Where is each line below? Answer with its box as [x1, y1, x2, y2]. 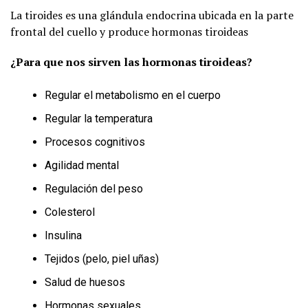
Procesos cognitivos [45, 135, 145, 148]
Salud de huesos [45, 275, 125, 289]
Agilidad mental [45, 158, 119, 172]
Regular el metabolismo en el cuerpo [45, 88, 221, 102]
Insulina [45, 228, 82, 242]
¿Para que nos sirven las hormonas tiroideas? [10, 54, 252, 69]
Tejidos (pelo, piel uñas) [45, 252, 159, 265]
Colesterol [45, 205, 95, 219]
